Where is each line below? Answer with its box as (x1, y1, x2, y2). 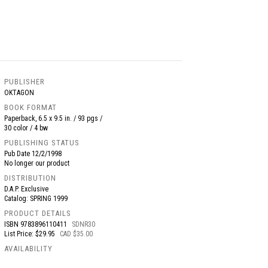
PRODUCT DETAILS (4, 209, 72, 218)
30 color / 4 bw (4, 124, 48, 132)
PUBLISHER (4, 77, 45, 86)
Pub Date (4, 150, 32, 158)
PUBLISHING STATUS (4, 138, 80, 147)
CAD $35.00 (60, 230, 93, 238)
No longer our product (4, 159, 70, 167)
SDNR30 (72, 220, 96, 229)
